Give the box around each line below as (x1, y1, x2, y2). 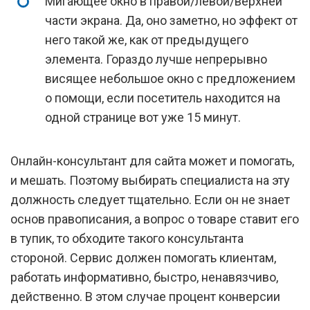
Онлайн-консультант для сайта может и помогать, (10, 154, 294, 168)
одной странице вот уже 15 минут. (45, 110, 241, 125)
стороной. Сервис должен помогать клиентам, (10, 250, 276, 265)
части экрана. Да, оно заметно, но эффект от (45, 13, 298, 28)
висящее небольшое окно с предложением (45, 71, 295, 86)
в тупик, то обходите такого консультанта (10, 231, 244, 246)
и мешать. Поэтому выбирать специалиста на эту (10, 173, 290, 188)
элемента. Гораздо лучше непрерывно (45, 52, 267, 66)
